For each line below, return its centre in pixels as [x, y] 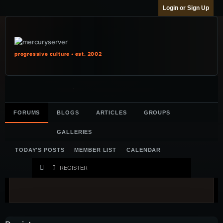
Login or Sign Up [186, 8]
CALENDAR [144, 150]
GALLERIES [75, 132]
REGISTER [74, 168]
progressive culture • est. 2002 [58, 54]
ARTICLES [111, 112]
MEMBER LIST [96, 150]
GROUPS [157, 112]
